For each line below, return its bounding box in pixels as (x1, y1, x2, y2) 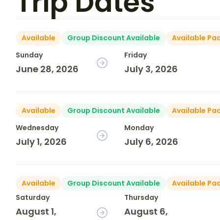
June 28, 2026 (16, 63, 79, 76)
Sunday (16, 50, 43, 60)
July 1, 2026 (16, 136, 67, 148)
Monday (124, 123, 154, 133)
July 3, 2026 (124, 63, 178, 76)
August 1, (16, 205, 56, 218)
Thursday (124, 192, 159, 203)
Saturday (16, 192, 50, 203)
